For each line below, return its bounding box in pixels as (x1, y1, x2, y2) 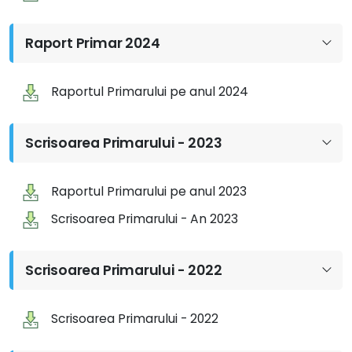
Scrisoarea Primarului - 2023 (25, 134, 222, 152)
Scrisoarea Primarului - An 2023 (51, 211, 239, 227)
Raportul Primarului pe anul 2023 (51, 183, 247, 200)
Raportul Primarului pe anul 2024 (51, 83, 249, 100)
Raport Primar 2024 (25, 34, 160, 53)
